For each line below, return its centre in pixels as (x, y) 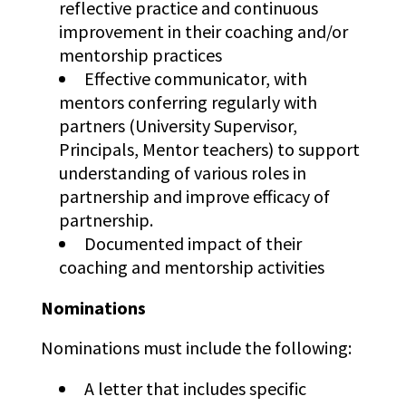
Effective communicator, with (195, 79)
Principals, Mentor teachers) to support (209, 150)
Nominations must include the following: (198, 348)
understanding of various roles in (182, 173)
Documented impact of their (193, 244)
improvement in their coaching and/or (203, 32)
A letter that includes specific (195, 389)
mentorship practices (140, 55)
